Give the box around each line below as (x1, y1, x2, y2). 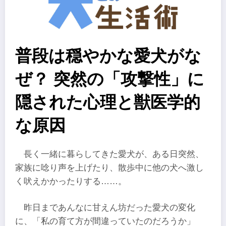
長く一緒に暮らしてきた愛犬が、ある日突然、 (24, 149, 204, 159)
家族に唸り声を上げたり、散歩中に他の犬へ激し (15, 163, 204, 173)
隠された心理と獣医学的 (15, 93, 200, 112)
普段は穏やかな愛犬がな (15, 46, 201, 66)
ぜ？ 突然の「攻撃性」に (15, 70, 204, 89)
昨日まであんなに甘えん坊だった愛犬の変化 (24, 202, 196, 212)
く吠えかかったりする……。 (15, 177, 127, 187)
